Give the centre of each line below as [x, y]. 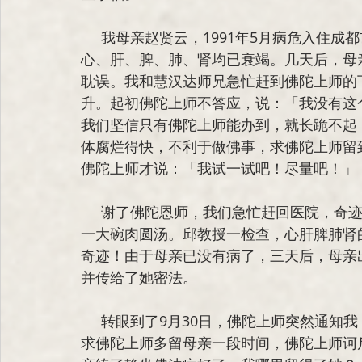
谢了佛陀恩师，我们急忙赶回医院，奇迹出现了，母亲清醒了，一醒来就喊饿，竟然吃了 [91, 211]
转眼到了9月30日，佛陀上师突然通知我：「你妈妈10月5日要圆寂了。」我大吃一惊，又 [91, 320]
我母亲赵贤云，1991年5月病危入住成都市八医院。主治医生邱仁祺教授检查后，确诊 [91, 37]
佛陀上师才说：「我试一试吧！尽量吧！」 [219, 168]
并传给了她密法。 [139, 277]
